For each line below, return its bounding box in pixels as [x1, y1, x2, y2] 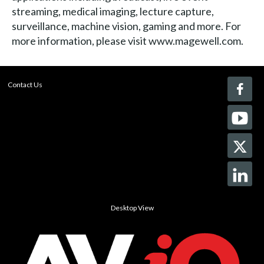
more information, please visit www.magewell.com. [11, 34, 243, 47]
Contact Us [8, 80, 43, 89]
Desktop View [110, 203, 154, 212]
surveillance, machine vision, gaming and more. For [11, 19, 241, 32]
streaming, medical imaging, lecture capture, [11, 4, 214, 18]
